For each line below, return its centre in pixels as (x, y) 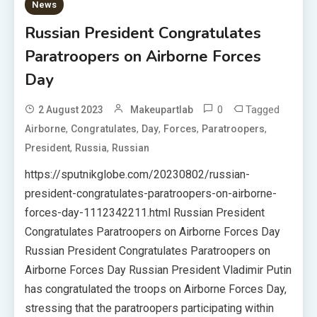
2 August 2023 (71, 110)
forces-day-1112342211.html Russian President (145, 213)
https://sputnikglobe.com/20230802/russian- (138, 174)
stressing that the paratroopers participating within (150, 308)
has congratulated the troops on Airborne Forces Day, (156, 289)
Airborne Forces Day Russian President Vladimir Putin (158, 270)
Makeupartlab (162, 110)
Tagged (263, 110)
